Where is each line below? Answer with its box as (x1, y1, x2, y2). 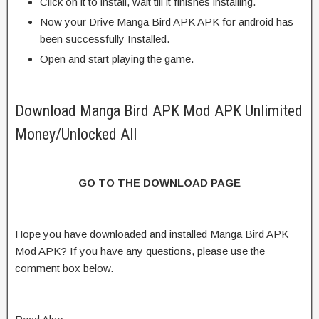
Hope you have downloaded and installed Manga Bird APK (15, 227, 288, 240)
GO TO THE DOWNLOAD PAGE (78, 176, 241, 189)
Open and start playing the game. (40, 52, 194, 65)
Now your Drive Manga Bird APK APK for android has (40, 15, 293, 28)
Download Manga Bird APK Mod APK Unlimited (15, 101, 303, 120)
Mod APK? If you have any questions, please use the (15, 244, 265, 257)
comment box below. (15, 261, 113, 274)
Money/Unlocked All (15, 125, 137, 143)
